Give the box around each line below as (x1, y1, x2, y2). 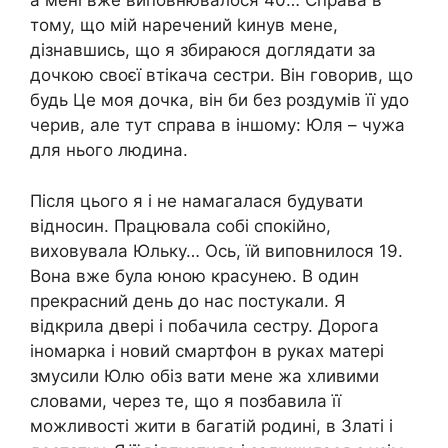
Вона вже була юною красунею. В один (30, 265, 359, 286)
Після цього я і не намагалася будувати (30, 190, 363, 211)
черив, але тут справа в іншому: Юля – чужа (30, 115, 405, 136)
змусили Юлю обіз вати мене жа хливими (30, 365, 379, 386)
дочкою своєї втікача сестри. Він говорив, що (30, 65, 413, 86)
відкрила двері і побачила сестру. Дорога (30, 315, 379, 336)
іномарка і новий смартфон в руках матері (30, 340, 384, 361)
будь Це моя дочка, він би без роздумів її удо (30, 90, 409, 111)
